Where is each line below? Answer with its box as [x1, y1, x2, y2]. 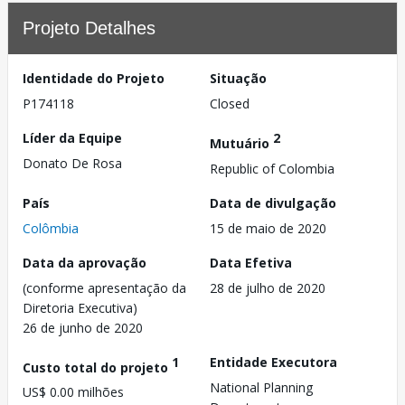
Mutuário [210, 134, 273, 152]
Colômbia [23, 219, 79, 237]
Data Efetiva [210, 253, 292, 271]
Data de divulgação [210, 193, 336, 212]
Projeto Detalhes [23, 18, 155, 38]
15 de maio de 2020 [210, 219, 326, 237]
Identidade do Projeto [23, 70, 165, 87]
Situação [210, 70, 267, 87]
